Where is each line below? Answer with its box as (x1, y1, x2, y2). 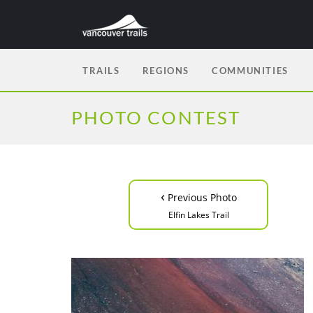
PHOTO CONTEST (71, 106, 241, 129)
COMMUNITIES (212, 65, 289, 76)
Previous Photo (164, 191, 237, 204)
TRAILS (82, 65, 120, 76)
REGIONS (142, 65, 190, 76)
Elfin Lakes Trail (168, 209, 229, 221)
